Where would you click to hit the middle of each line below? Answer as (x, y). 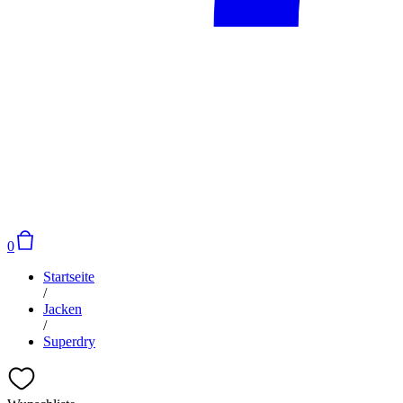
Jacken (63, 309)
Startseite (69, 277)
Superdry (69, 341)
